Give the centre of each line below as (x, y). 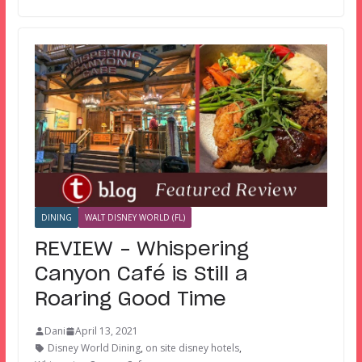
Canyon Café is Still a (141, 275)
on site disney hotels (192, 348)
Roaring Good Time (130, 300)
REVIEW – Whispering (141, 250)
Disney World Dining (94, 348)
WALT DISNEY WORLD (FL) (135, 218)
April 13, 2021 (106, 331)
